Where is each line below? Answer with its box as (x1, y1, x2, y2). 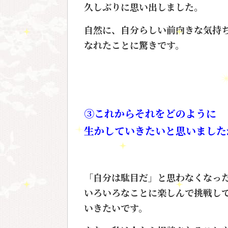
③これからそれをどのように (84, 105, 216, 121)
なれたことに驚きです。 (84, 38, 184, 51)
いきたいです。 (84, 201, 148, 214)
